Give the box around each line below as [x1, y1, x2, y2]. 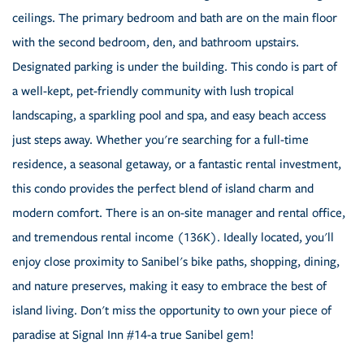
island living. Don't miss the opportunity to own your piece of [12, 303, 331, 318]
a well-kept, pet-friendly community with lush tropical [12, 84, 294, 99]
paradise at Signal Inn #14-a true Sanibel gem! [12, 327, 253, 343]
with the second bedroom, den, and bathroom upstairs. [12, 35, 299, 50]
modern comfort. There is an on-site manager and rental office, [12, 206, 345, 221]
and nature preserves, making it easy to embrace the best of [12, 279, 327, 294]
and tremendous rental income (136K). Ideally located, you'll [12, 230, 334, 245]
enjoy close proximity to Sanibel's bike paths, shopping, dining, [12, 254, 340, 270]
